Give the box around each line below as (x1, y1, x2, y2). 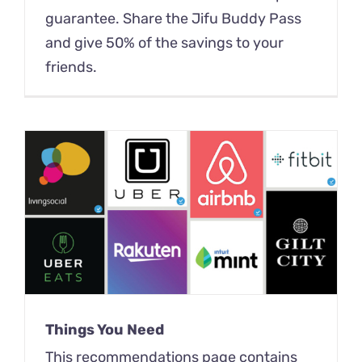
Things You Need (45, 321, 164, 339)
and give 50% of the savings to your (45, 33, 284, 52)
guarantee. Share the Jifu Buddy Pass (45, 9, 301, 27)
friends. (45, 57, 97, 76)
